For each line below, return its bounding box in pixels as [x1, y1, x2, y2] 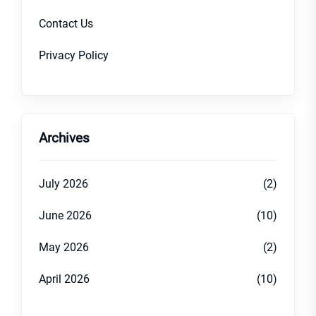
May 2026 [39, 240, 89, 254]
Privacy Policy [39, 48, 109, 62]
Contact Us [39, 16, 93, 30]
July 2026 [39, 176, 88, 190]
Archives [39, 130, 90, 146]
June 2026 [39, 208, 92, 222]
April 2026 [39, 272, 90, 286]
